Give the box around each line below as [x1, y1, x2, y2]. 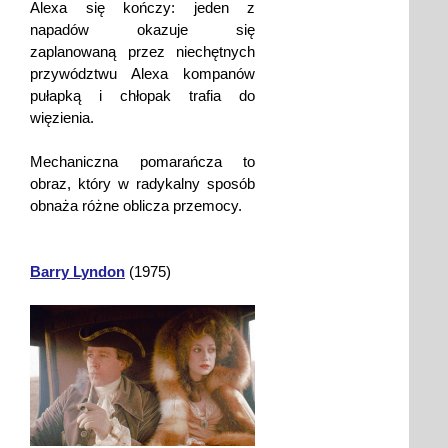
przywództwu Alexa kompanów [30, 65, 255, 83]
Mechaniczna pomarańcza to [30, 153, 255, 171]
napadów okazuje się [30, 21, 255, 39]
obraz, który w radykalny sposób [30, 175, 255, 193]
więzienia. [30, 109, 94, 127]
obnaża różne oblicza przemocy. [30, 197, 242, 215]
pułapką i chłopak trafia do [30, 87, 255, 105]
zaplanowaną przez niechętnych [30, 43, 255, 61]
